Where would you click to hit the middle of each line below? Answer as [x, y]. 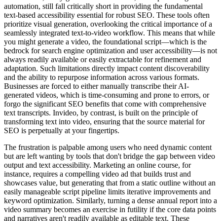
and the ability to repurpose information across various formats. [102, 77]
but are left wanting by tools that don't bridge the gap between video [110, 156]
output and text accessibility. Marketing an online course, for [97, 165]
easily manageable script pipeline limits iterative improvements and [107, 192]
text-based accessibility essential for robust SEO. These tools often [107, 15]
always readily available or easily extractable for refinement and [103, 60]
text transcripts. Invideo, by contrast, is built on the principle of [101, 113]
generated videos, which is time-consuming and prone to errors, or [107, 95]
